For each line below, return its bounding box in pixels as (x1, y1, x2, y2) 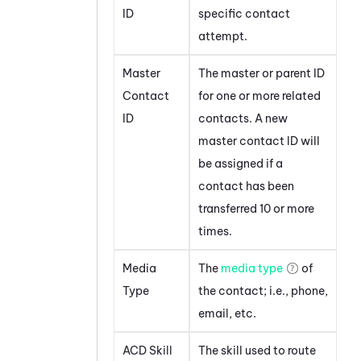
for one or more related (198, 89, 321, 104)
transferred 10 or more (198, 201, 314, 217)
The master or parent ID (198, 66, 325, 81)
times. (198, 224, 232, 239)
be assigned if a (198, 156, 283, 172)
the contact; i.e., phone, (198, 284, 328, 299)
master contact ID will (198, 134, 320, 149)
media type (221, 261, 283, 276)
